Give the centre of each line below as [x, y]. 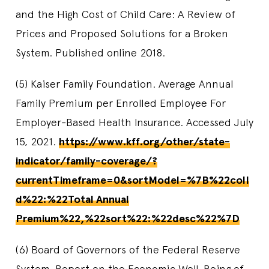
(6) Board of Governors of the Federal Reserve [128, 249]
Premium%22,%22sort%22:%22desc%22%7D [128, 218]
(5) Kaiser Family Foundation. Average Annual [125, 83]
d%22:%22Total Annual [72, 199]
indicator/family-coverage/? [86, 161]
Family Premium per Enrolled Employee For [121, 103]
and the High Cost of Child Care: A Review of [125, 14]
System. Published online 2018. [90, 52]
